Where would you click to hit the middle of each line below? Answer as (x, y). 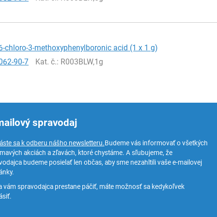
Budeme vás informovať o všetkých (156, 143)
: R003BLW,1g (80, 62)
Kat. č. (46, 62)
